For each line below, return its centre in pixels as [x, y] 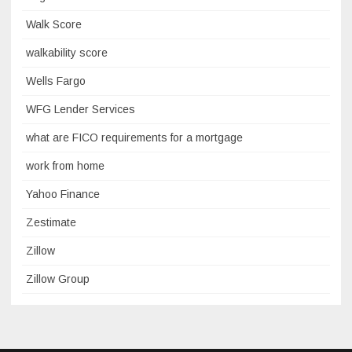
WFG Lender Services [81, 109]
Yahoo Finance [63, 194]
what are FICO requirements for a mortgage [134, 137]
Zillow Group [58, 279]
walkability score [67, 53]
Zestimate [51, 222]
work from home [65, 166]
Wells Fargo [56, 81]
